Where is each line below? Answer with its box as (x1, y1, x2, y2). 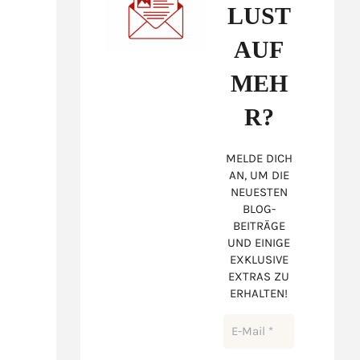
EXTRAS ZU (228, 269, 290, 284)
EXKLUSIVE (229, 252, 288, 268)
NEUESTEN (230, 185, 288, 200)
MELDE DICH (225, 151, 292, 166)
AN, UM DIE (228, 168, 289, 183)
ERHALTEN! (230, 286, 288, 301)
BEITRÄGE (232, 219, 285, 234)
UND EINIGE (227, 235, 291, 251)
